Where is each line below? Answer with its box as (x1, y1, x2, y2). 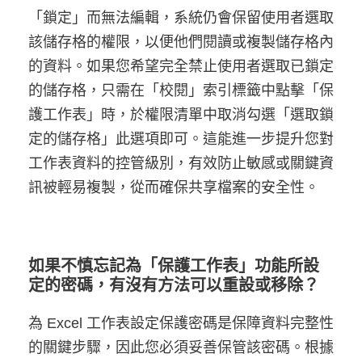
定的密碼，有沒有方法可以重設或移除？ (28, 276, 319, 295)
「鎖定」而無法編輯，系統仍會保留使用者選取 (28, 10, 334, 27)
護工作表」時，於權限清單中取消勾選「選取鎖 (28, 107, 334, 124)
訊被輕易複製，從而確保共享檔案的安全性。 (28, 179, 319, 196)
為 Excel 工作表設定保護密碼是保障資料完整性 (28, 315, 334, 332)
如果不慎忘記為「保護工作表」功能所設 (28, 257, 319, 276)
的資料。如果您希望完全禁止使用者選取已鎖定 (28, 58, 334, 75)
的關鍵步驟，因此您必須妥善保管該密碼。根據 (28, 339, 334, 356)
